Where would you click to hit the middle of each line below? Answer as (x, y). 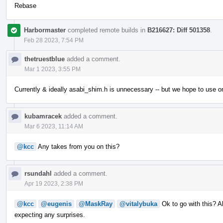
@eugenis (56, 204)
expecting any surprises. (50, 215)
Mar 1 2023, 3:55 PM (53, 69)
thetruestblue (45, 59)
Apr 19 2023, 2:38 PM (54, 183)
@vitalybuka (138, 204)
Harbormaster (45, 30)
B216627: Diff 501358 (179, 30)
